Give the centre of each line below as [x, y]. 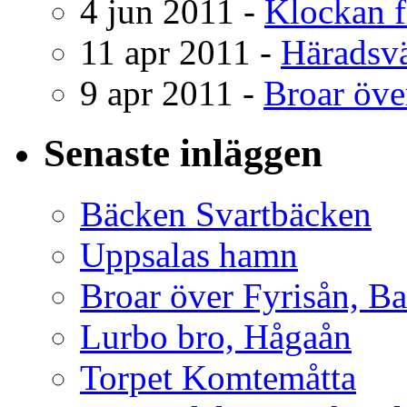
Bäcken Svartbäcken [226, 214]
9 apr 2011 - [172, 93]
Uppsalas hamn [189, 255]
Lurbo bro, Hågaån [216, 337]
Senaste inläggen [183, 154]
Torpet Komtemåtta [218, 378]
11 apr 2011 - [180, 52]
